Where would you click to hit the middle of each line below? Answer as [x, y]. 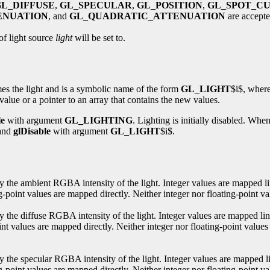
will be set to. [99, 38]
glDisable [32, 131]
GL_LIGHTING [99, 120]
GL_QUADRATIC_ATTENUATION [147, 16]
